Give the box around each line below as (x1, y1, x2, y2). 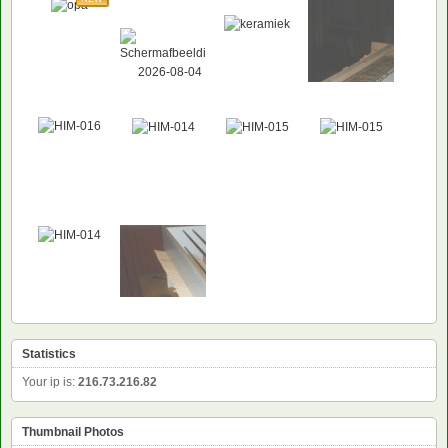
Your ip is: (22, 375, 78, 390)
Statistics (22, 347, 76, 362)
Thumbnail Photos (22, 425, 124, 440)
